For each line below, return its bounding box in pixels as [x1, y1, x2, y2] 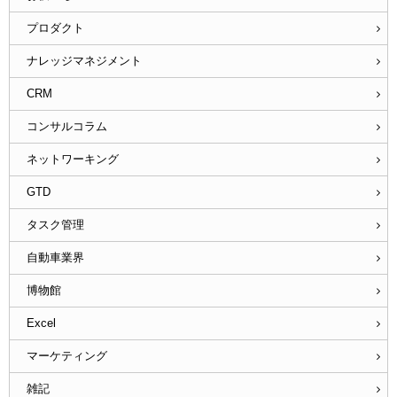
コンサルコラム [26, 120, 107, 134]
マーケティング [26, 349, 107, 363]
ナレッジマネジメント [26, 54, 142, 68]
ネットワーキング [26, 152, 119, 167]
